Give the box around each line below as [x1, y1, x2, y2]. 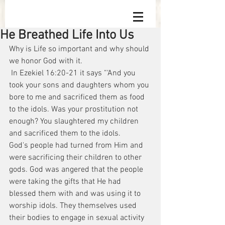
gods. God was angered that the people [9, 165, 145, 175]
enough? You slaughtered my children [9, 117, 141, 127]
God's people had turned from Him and [9, 141, 145, 151]
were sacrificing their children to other [9, 153, 144, 163]
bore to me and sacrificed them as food [9, 92, 147, 102]
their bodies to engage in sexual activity [9, 213, 146, 223]
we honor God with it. [9, 56, 82, 66]
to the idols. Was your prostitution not [9, 104, 140, 115]
